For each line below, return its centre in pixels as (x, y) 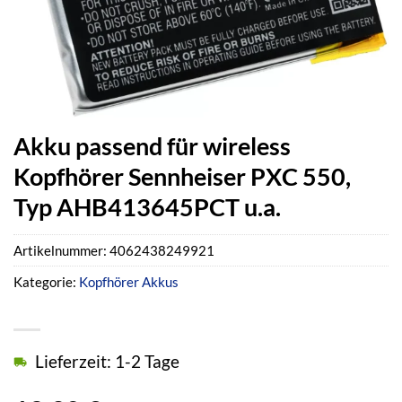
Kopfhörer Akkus (129, 282)
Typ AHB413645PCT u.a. (147, 207)
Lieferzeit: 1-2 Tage (107, 362)
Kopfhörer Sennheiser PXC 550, (182, 176)
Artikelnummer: (61, 251)
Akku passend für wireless (152, 146)
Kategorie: (46, 282)
